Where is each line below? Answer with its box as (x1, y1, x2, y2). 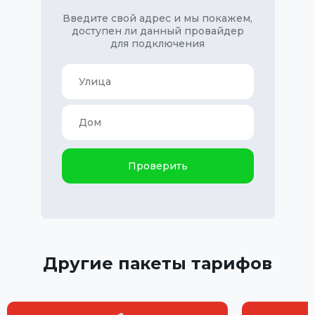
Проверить (127, 159, 188, 172)
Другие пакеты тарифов (43, 252, 272, 274)
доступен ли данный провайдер (71, 24, 244, 37)
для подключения (110, 37, 205, 50)
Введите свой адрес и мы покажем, (63, 11, 252, 25)
